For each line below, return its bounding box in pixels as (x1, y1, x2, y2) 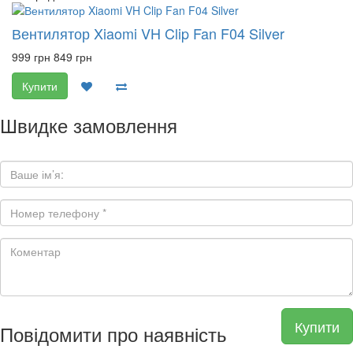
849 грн (54, 49, 92, 65)
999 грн (12, 49, 50, 65)
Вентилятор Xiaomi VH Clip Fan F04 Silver (12, 23, 284, 43)
